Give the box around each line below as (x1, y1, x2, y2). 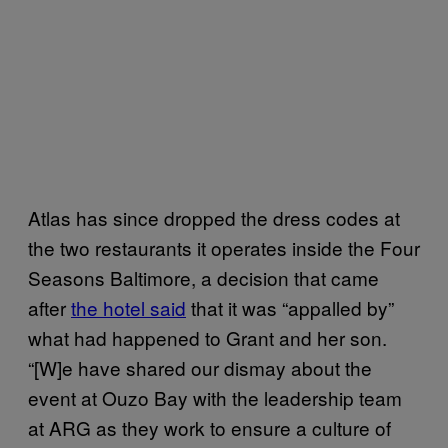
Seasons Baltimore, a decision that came (28, 263, 379, 291)
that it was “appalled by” (186, 293, 394, 321)
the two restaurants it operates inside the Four (28, 233, 420, 261)
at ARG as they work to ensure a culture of (28, 413, 391, 441)
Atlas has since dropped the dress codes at (28, 203, 400, 231)
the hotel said (71, 293, 186, 321)
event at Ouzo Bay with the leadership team (28, 383, 402, 411)
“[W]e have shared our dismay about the (28, 353, 372, 381)
